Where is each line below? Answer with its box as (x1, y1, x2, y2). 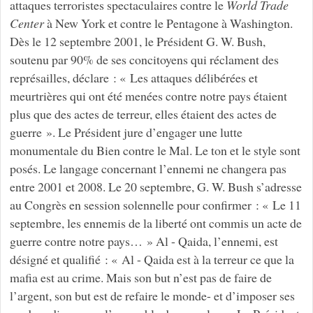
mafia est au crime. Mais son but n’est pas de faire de (9, 268, 272, 286)
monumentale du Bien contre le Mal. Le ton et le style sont (9, 141, 300, 159)
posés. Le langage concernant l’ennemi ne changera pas (9, 159, 286, 177)
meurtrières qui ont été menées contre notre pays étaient (9, 87, 287, 104)
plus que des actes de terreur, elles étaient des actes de (9, 105, 277, 122)
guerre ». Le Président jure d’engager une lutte (9, 123, 242, 140)
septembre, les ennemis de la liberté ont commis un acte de (9, 214, 302, 231)
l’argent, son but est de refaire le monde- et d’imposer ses (9, 286, 295, 304)
